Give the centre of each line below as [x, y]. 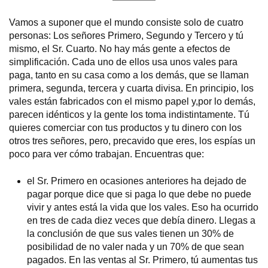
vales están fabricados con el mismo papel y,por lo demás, [132, 102]
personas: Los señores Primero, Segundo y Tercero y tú [126, 36]
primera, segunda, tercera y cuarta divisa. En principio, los [131, 89]
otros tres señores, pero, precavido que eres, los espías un [132, 141]
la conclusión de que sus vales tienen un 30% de [130, 233]
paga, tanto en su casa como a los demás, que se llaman [129, 75]
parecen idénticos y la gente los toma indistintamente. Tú [129, 115]
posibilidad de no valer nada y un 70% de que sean [135, 246]
